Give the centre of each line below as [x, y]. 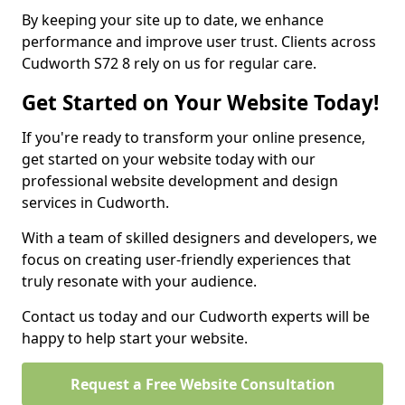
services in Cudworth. [95, 202]
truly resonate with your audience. [139, 281]
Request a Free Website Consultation [202, 384]
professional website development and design [180, 181]
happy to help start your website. [135, 338]
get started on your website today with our [169, 159]
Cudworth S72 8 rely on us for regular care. [169, 63]
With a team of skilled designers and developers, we [199, 238]
